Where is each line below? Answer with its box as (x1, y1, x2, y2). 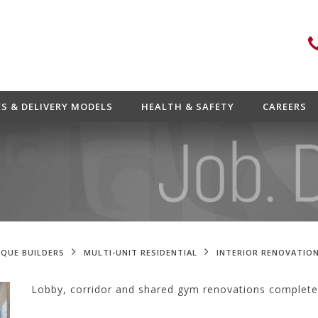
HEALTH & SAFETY (141, 100, 234, 113)
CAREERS (262, 100, 307, 113)
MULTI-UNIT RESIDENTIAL (84, 247, 197, 258)
